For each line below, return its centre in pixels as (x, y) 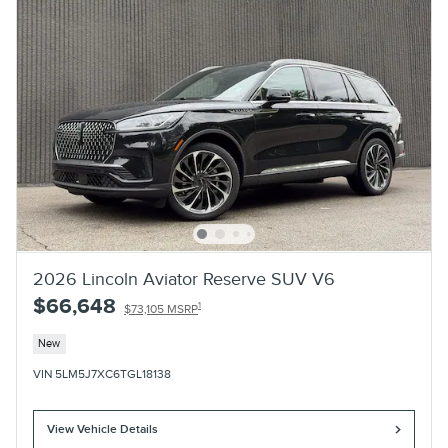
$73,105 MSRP (161, 309)
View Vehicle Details (103, 430)
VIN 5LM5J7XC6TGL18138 (102, 375)
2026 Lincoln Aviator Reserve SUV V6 (184, 279)
